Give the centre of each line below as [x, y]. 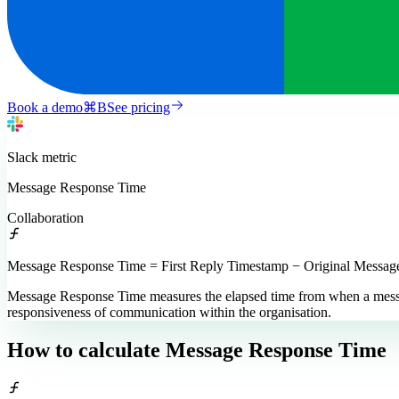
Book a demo [45, 107]
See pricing [138, 107]
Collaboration [45, 217]
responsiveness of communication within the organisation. [169, 312]
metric [57, 157]
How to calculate [84, 350]
